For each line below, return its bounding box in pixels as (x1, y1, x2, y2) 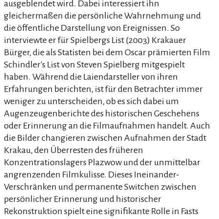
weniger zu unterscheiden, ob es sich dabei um (4, 96, 179, 106)
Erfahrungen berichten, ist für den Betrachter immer (4, 84, 203, 94)
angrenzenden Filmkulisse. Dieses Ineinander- (4, 169, 179, 179)
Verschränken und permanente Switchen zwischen (4, 181, 197, 192)
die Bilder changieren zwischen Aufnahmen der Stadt (4, 132, 206, 143)
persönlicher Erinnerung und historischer (4, 194, 161, 204)
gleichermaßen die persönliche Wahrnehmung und (4, 10, 201, 21)
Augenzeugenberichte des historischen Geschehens (4, 108, 199, 118)
